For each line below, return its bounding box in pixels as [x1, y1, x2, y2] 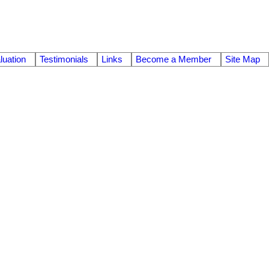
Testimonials [39, 55, 88, 65]
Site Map [225, 55, 260, 65]
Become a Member [136, 55, 212, 65]
